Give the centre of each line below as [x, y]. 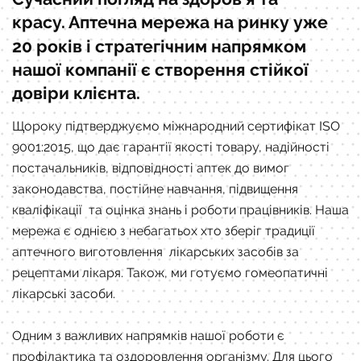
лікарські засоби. [64, 294]
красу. [39, 23]
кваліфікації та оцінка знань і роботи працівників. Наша [180, 210]
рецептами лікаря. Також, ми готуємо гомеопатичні [170, 273]
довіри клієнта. [78, 93]
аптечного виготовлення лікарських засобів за [156, 252]
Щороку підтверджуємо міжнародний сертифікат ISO [176, 127]
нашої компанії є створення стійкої [160, 70]
